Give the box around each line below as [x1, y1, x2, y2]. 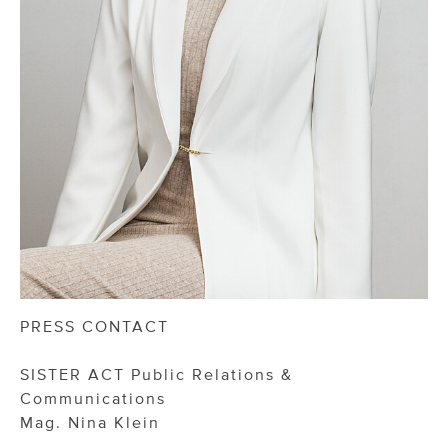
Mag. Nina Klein [20, 413, 166, 432]
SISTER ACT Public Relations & [20, 365, 293, 384]
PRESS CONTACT [20, 317, 169, 336]
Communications [20, 389, 166, 408]
